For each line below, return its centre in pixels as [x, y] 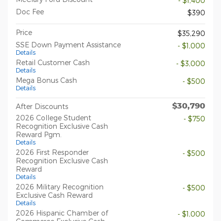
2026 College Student [54, 117]
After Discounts [42, 106]
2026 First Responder [52, 152]
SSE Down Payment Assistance [68, 44]
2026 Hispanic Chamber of [62, 213]
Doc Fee [30, 11]
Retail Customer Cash [53, 62]
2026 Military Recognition [60, 186]
